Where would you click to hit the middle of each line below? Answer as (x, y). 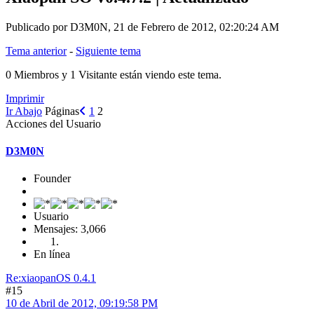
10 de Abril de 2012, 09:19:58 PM (82, 303)
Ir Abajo (24, 111)
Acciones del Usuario (53, 123)
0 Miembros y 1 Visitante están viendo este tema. (114, 74)
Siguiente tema (108, 50)
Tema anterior (36, 50)
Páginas (62, 111)
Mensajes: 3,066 (70, 229)
